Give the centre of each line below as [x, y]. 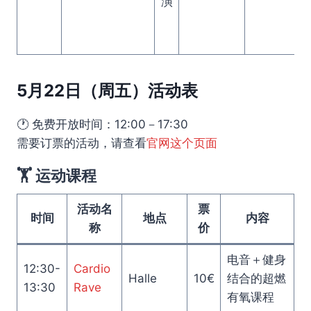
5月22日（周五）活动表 [107, 91]
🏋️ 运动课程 [57, 176]
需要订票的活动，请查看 [82, 143]
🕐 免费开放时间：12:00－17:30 [102, 124]
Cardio [92, 268]
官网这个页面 [182, 143]
